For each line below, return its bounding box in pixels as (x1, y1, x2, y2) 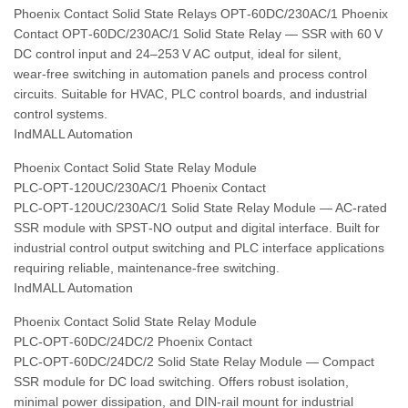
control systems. (14, 107, 107, 121)
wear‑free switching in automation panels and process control (14, 66, 367, 81)
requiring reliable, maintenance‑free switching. (14, 260, 280, 275)
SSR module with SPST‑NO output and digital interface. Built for (14, 220, 380, 235)
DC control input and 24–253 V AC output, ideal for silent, (14, 46, 342, 61)
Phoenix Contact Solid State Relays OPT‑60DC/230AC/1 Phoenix (14, 6, 388, 21)
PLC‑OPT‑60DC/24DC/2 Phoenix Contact (14, 334, 252, 349)
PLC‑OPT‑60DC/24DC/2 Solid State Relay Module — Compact (14, 354, 374, 369)
